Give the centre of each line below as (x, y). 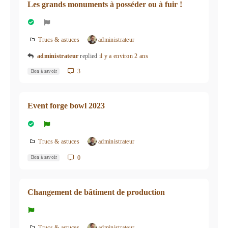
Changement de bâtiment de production (96, 192)
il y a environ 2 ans (123, 56)
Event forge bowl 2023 (66, 106)
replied (90, 56)
